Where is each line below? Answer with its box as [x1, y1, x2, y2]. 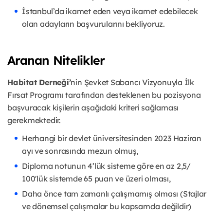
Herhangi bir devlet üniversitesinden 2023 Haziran [22, 133, 201, 144]
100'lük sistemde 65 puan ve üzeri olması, [22, 174, 171, 184]
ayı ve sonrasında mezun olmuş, [22, 146, 139, 156]
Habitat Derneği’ [7, 77, 71, 88]
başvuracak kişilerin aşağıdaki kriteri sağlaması [7, 103, 179, 113]
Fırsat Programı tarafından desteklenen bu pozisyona [7, 90, 201, 100]
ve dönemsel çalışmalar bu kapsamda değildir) [22, 201, 192, 212]
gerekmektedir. [7, 115, 61, 126]
